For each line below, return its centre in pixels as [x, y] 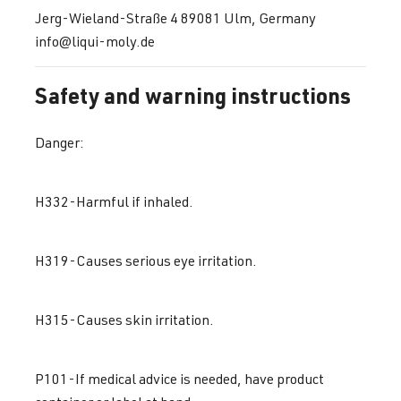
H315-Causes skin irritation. [126, 319]
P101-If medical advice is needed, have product [179, 378]
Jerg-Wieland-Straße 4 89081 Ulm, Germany [175, 17]
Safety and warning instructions [193, 95]
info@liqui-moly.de [95, 41]
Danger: [61, 142]
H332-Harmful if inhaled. [115, 201]
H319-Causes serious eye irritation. [147, 260]
